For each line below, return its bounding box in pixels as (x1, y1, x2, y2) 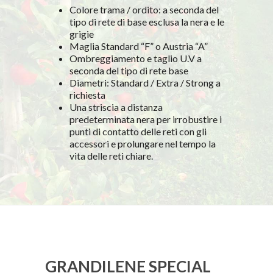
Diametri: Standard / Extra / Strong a (69, 76, 221, 88)
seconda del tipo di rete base (69, 64, 188, 76)
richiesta (69, 88, 105, 101)
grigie (69, 27, 94, 40)
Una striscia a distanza (69, 101, 163, 113)
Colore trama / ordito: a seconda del (69, 3, 219, 15)
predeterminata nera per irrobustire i (69, 113, 222, 125)
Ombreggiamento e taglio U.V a (69, 52, 202, 64)
